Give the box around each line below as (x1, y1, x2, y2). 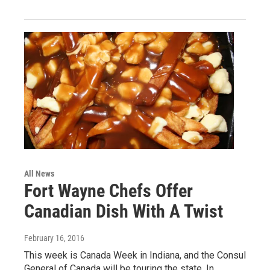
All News (24, 168, 54, 178)
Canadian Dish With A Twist (24, 200, 223, 222)
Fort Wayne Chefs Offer (24, 180, 193, 201)
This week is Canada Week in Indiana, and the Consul (24, 249, 246, 261)
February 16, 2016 (24, 233, 84, 243)
